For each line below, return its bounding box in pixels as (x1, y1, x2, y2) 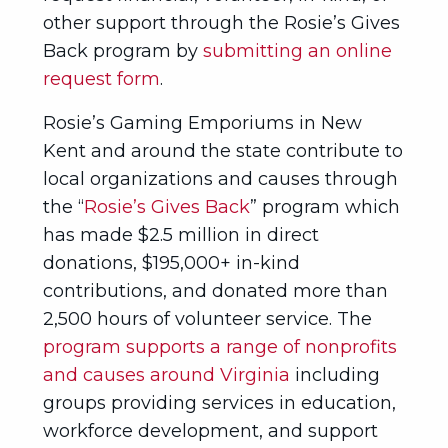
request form (43, 68, 160, 90)
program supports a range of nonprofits (43, 336, 397, 358)
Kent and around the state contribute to (43, 140, 403, 162)
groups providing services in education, (43, 392, 396, 414)
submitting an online (203, 40, 392, 62)
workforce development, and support (43, 420, 378, 442)
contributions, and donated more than (43, 280, 388, 302)
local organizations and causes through (43, 168, 398, 190)
